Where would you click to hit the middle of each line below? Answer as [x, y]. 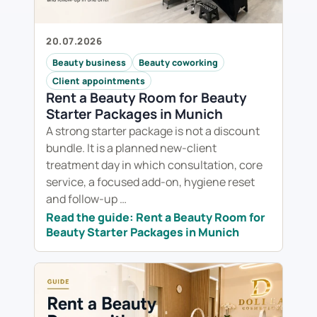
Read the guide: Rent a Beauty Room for [156, 218]
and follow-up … [86, 199]
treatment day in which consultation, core [154, 165]
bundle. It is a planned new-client [131, 148]
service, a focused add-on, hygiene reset [150, 182]
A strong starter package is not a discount [153, 131]
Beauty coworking [178, 62]
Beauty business [89, 62]
